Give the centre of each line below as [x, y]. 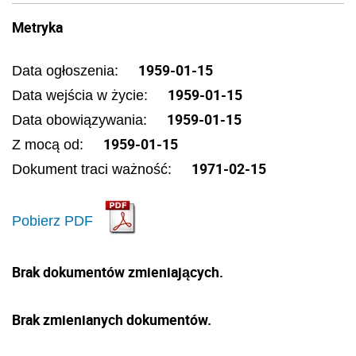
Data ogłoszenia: [67, 71]
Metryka [37, 27]
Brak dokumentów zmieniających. [118, 272]
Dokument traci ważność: [94, 169]
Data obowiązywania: [81, 120]
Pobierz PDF [52, 221]
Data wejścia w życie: [82, 95]
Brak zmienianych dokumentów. [112, 319]
